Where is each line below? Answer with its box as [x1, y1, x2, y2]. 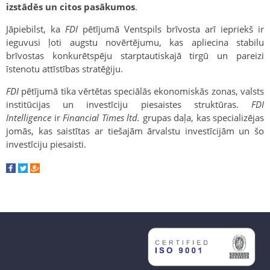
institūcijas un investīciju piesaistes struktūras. [6, 98, 251, 110]
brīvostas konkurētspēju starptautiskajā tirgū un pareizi [6, 49, 264, 61]
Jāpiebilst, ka [6, 22, 65, 35]
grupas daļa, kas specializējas [140, 111, 264, 124]
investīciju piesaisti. [6, 137, 86, 150]
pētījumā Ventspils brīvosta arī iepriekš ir [78, 22, 264, 35]
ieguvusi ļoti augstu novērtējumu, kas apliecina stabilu [6, 36, 264, 48]
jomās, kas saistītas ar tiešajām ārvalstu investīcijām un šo [6, 124, 264, 137]
